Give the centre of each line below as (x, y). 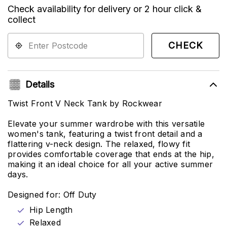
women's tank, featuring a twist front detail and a (105, 134)
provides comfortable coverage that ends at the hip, (111, 154)
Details (40, 84)
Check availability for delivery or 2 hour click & (105, 9)
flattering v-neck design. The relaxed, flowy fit (99, 144)
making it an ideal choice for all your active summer (110, 164)
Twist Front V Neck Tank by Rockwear (85, 103)
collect (22, 20)
